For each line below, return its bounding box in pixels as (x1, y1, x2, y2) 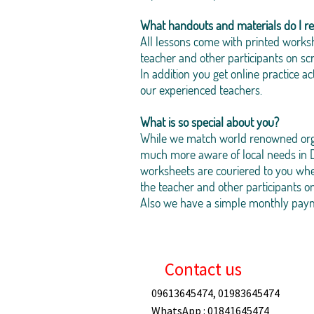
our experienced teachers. (140, 82, 262, 97)
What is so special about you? (140, 114, 279, 130)
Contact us (165, 258, 242, 280)
